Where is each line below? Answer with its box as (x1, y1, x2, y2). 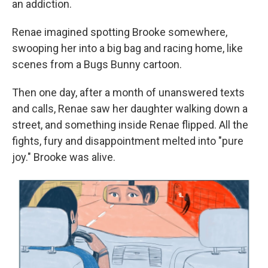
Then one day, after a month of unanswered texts (12, 86, 245, 99)
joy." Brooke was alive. (12, 151, 115, 164)
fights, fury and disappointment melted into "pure (12, 135, 243, 148)
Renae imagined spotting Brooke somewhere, (12, 26, 227, 39)
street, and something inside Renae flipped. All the (12, 118, 248, 132)
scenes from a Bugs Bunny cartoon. (12, 58, 182, 71)
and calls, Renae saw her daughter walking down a (12, 102, 248, 115)
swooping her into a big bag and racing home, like (12, 42, 243, 55)
